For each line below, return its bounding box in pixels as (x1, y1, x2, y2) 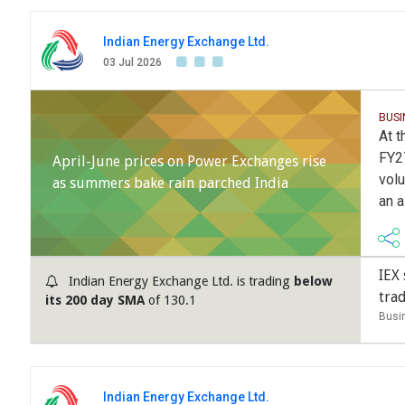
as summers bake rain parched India (52, 174, 288, 193)
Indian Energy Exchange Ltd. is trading (65, 274, 294, 289)
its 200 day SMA (45, 293, 145, 308)
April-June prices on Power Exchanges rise (52, 153, 326, 171)
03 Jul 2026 (103, 56, 162, 70)
